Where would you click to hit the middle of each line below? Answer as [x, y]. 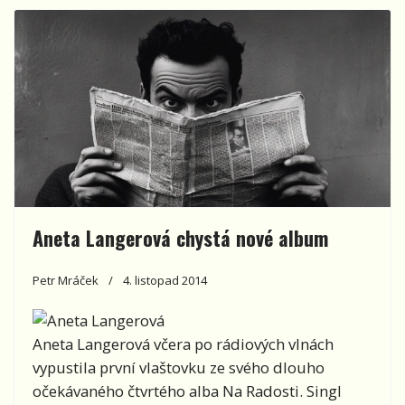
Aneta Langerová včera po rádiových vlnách [183, 344]
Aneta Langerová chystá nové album [180, 238]
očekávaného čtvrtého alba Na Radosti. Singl [187, 391]
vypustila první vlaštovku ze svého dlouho [179, 368]
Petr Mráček [66, 281]
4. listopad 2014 [165, 281]
